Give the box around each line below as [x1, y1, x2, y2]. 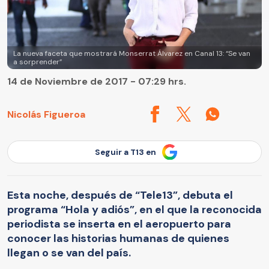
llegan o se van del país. [7, 245, 131, 260]
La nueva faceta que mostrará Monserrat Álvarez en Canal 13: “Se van [13, 49, 250, 59]
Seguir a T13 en [95, 147, 156, 157]
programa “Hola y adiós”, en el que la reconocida [7, 202, 262, 217]
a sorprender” [13, 57, 62, 67]
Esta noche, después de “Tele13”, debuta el [7, 187, 233, 202]
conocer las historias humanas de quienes [7, 231, 229, 246]
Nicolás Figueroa [7, 107, 85, 121]
